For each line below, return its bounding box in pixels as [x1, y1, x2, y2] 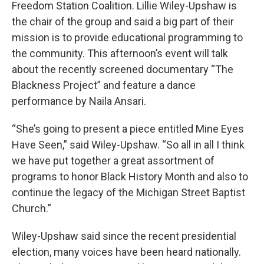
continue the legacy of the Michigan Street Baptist [12, 186, 245, 199]
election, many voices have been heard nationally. [12, 246, 241, 259]
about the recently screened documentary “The [12, 63, 233, 76]
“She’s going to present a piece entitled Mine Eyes [12, 123, 244, 136]
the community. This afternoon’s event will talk [12, 47, 228, 60]
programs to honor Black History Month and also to [12, 170, 248, 183]
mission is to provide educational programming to [12, 31, 243, 44]
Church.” [12, 202, 51, 215]
